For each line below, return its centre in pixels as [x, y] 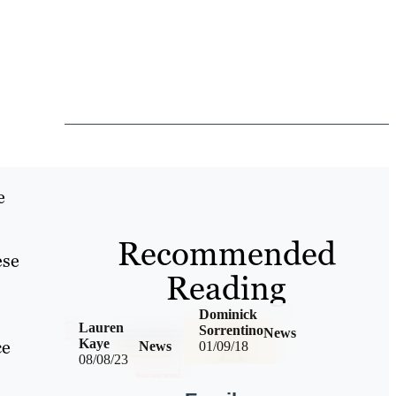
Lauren [101, 328]
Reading [227, 288]
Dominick [228, 315]
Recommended [226, 253]
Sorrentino [231, 331]
